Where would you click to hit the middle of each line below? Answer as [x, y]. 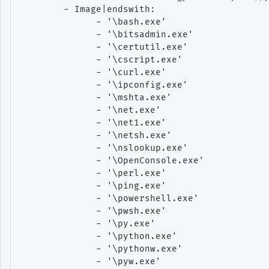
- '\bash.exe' [93, 22]
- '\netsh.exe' [96, 135]
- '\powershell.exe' [110, 198]
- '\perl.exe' [93, 173]
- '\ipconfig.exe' [104, 85]
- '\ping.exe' [93, 186]
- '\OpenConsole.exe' [112, 161]
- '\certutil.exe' [104, 47]
